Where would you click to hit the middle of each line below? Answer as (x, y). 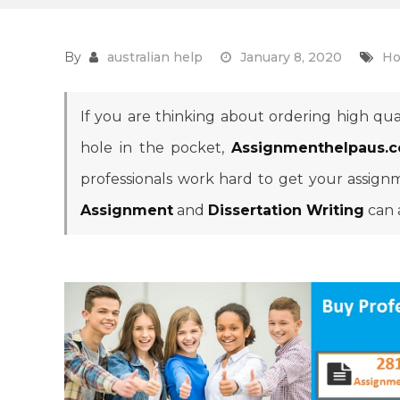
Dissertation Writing (286, 211)
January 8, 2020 (291, 58)
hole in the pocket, (156, 148)
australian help (155, 58)
